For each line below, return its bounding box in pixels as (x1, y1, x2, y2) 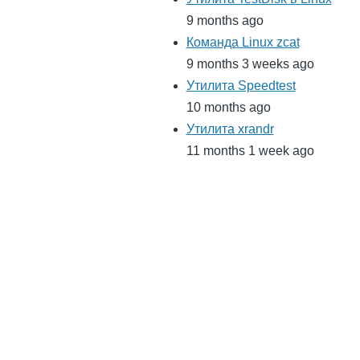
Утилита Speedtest (186, 79, 296, 93)
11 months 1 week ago (186, 144, 314, 158)
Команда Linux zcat (186, 35, 300, 50)
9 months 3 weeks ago (186, 57, 314, 72)
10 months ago (186, 100, 271, 115)
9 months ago (186, 14, 264, 28)
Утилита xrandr (186, 122, 274, 137)
